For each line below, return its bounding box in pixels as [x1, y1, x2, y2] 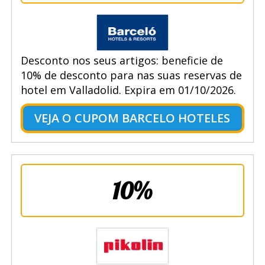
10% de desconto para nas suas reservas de [20, 67, 242, 82]
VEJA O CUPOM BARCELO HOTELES [34, 109, 231, 126]
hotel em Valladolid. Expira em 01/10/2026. [20, 82, 236, 97]
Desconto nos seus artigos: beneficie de [20, 53, 223, 67]
